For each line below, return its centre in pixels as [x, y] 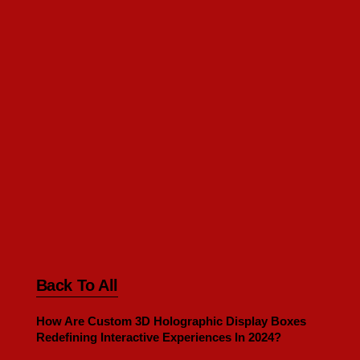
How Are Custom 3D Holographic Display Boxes [171, 321]
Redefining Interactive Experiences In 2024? [158, 337]
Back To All [77, 285]
